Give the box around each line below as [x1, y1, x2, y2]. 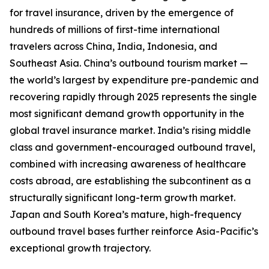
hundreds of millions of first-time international [10, 23, 220, 36]
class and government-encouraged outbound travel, [10, 141, 255, 154]
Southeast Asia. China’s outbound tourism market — [10, 57, 248, 70]
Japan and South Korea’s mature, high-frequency [10, 208, 241, 221]
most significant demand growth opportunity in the [10, 107, 244, 120]
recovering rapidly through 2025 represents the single [10, 91, 257, 103]
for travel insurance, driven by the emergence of [10, 7, 234, 19]
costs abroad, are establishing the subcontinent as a [10, 175, 251, 187]
